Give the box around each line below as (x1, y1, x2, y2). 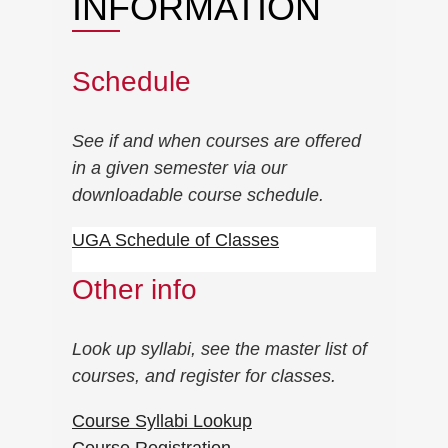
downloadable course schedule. (72, 185, 324, 206)
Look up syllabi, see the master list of (72, 339, 367, 360)
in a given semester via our (72, 158, 287, 179)
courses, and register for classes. (72, 366, 336, 387)
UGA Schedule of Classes (72, 230, 279, 251)
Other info (72, 274, 197, 306)
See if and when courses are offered (72, 131, 361, 152)
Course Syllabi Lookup (72, 411, 252, 432)
